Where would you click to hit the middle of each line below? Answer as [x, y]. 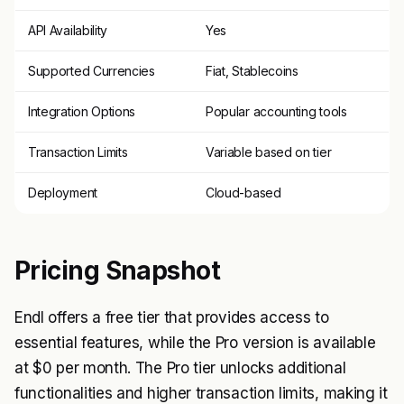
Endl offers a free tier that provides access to [172, 317]
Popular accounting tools [276, 111]
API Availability [68, 30]
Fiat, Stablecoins [252, 71]
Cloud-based [243, 193]
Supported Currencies [92, 71]
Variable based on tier [269, 152]
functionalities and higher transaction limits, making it [201, 393]
